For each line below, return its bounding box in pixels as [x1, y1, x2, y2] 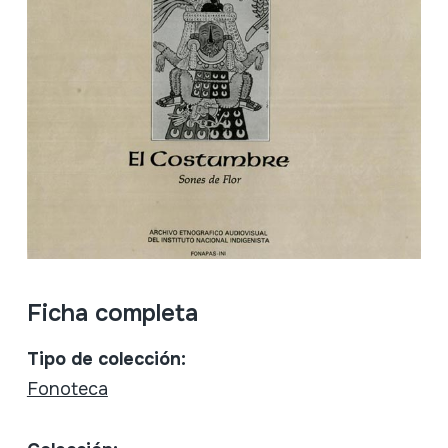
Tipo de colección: [26, 347, 186, 370]
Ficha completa [26, 297, 198, 328]
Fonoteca [26, 377, 108, 400]
